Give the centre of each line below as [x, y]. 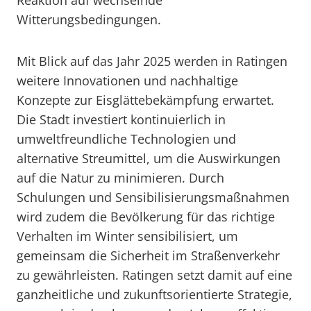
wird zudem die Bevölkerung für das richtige [146, 217]
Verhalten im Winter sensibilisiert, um [127, 236]
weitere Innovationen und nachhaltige [127, 81]
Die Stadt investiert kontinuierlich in [121, 119]
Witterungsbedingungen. [89, 19]
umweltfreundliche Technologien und [126, 139]
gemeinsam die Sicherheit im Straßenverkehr [148, 255]
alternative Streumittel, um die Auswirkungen [149, 158]
